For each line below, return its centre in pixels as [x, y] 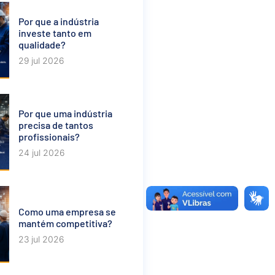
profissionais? [49, 137]
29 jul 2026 [41, 61]
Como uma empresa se [67, 211]
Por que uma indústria [65, 114]
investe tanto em [55, 33]
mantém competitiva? [65, 223]
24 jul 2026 [41, 153]
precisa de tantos [56, 125]
